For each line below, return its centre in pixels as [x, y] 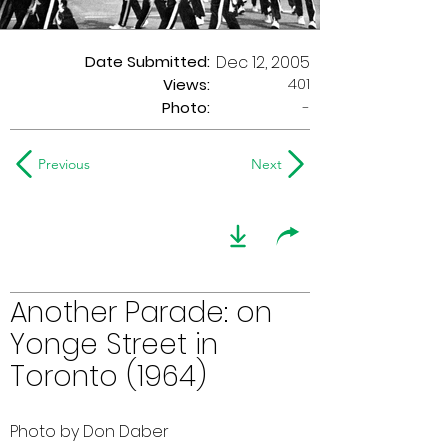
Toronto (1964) [108, 376]
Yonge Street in [114, 344]
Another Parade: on [141, 312]
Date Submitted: [147, 61]
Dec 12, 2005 [263, 62]
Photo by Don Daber [89, 431]
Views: [186, 84]
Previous [64, 164]
